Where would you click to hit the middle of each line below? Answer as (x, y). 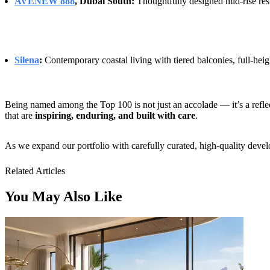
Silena (27, 60)
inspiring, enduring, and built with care (115, 115)
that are (20, 115)
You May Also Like (64, 196)
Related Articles (35, 171)
